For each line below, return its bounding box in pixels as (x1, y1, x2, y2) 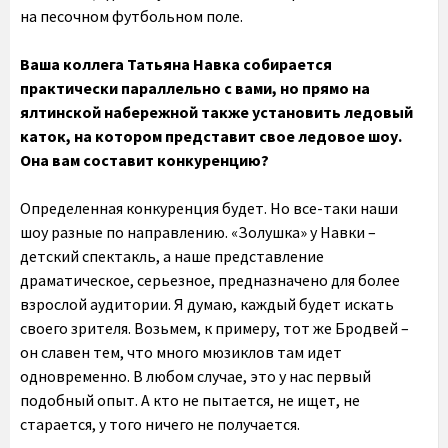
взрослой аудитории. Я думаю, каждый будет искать (20, 294, 394, 314)
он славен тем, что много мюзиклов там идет (20, 342, 342, 362)
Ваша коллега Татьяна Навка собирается (20, 54, 332, 74)
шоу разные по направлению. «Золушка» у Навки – (20, 222, 376, 242)
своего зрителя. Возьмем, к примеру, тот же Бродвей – (20, 318, 409, 338)
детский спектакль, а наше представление (20, 246, 324, 266)
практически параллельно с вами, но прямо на (20, 78, 370, 98)
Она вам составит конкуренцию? (20, 150, 269, 170)
